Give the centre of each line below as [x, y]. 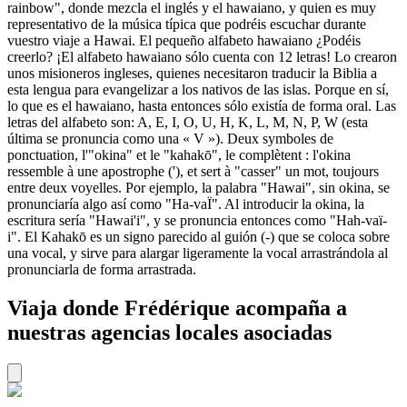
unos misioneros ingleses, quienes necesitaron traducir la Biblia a [192, 73]
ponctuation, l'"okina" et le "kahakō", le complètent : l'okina [179, 154]
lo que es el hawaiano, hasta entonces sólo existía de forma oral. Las [202, 105]
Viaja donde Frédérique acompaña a [177, 308]
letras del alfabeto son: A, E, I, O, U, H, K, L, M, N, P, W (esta [188, 122]
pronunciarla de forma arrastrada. [102, 269]
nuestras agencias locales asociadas [169, 332]
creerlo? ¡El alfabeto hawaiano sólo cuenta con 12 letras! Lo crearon [202, 56]
